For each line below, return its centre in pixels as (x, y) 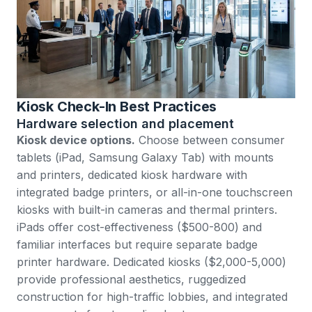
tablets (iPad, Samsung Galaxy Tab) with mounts (145, 158)
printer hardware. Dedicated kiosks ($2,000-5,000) (151, 262)
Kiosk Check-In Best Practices (117, 107)
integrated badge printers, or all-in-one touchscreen (155, 193)
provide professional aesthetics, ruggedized (131, 280)
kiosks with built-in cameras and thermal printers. (147, 210)
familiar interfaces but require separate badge (137, 245)
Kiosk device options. (76, 140)
